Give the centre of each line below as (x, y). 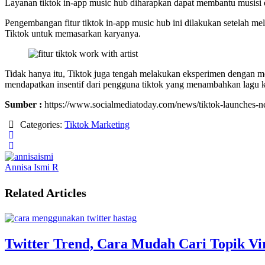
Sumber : (23, 105)
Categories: (41, 125)
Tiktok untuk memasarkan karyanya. (73, 34)
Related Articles (46, 193)
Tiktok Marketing (97, 125)
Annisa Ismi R (32, 167)
